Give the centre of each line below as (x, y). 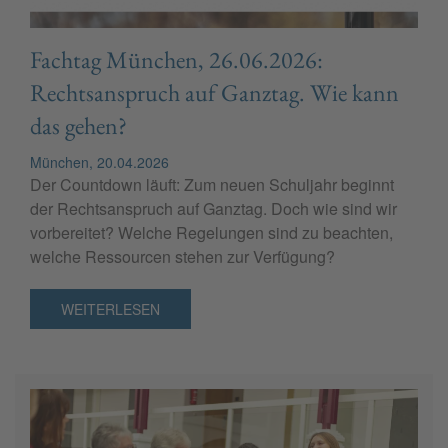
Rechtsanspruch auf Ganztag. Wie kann (214, 93)
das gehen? (78, 126)
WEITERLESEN (110, 309)
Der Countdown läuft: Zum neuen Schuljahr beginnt (212, 185)
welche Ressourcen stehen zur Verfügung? (182, 257)
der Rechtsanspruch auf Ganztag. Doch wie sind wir (213, 209)
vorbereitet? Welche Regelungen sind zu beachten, (211, 233)
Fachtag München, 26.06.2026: (176, 60)
